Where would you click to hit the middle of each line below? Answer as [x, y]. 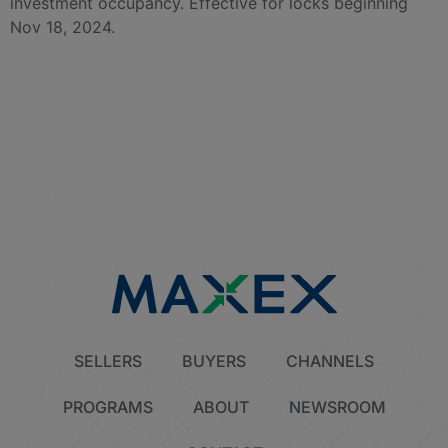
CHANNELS [330, 361]
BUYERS [214, 361]
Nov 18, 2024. [62, 27]
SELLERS [108, 361]
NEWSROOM [337, 407]
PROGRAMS [107, 407]
